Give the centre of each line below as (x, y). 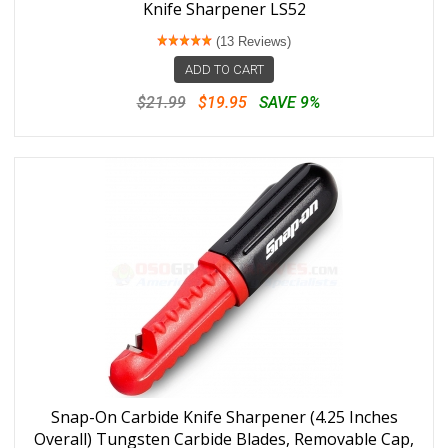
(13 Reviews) (251, 41)
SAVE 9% (289, 102)
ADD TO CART (224, 69)
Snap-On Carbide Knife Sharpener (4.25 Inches (224, 417)
